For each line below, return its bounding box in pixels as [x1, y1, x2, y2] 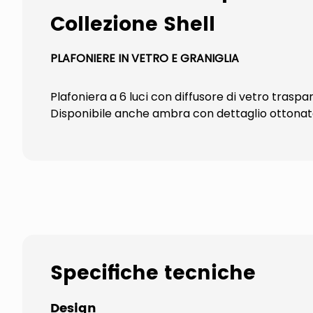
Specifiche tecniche [50, 258, 256, 290]
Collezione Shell [50, 9, 215, 41]
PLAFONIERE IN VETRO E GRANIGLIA [50, 50, 239, 66]
